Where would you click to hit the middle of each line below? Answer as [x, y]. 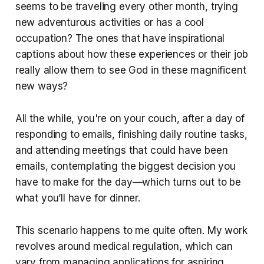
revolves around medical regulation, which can [124, 246]
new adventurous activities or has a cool [109, 22]
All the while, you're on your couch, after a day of [130, 118]
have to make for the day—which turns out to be [128, 182]
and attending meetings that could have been [121, 150]
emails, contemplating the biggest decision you [125, 166]
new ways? [42, 86]
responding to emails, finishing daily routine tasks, [131, 134]
